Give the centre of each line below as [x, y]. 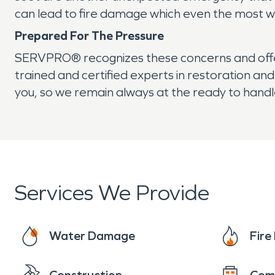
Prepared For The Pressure [91, 36]
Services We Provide [112, 193]
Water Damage [92, 236]
